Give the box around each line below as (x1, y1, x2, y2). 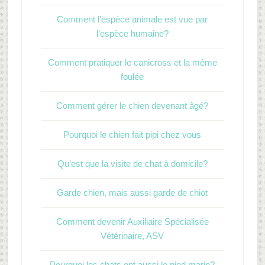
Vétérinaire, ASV (101, 231, 164, 241)
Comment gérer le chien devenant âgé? (56, 101, 209, 111)
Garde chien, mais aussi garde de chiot (57, 188, 208, 198)
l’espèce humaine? (96, 28, 169, 38)
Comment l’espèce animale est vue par (57, 14, 208, 24)
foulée (121, 72, 144, 82)
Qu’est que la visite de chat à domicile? (57, 159, 208, 169)
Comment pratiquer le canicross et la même (47, 57, 217, 67)
